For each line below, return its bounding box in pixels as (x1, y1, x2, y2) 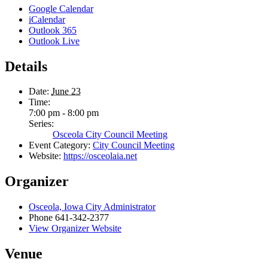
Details (5, 58, 47, 74)
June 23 (51, 86, 81, 97)
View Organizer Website (29, 223, 121, 234)
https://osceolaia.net (63, 151, 137, 162)
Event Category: (29, 140, 90, 151)
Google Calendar (29, 3, 93, 14)
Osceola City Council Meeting (53, 129, 167, 140)
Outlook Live (29, 35, 80, 46)
